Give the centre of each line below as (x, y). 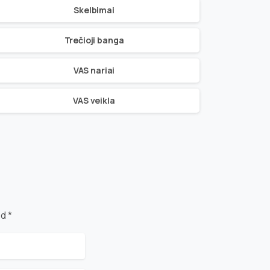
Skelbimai (94, 10)
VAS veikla (94, 101)
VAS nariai (94, 71)
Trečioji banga (94, 40)
